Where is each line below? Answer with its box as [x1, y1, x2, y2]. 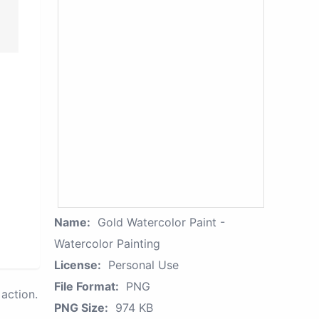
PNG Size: [54, 300, 108, 315]
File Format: [54, 279, 119, 293]
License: [54, 258, 101, 272]
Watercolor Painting [54, 236, 160, 251]
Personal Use [108, 258, 179, 272]
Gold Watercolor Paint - [98, 215, 225, 229]
